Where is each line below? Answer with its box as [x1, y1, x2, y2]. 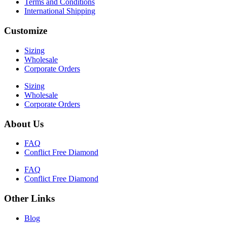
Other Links [4, 193, 55, 204]
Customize [4, 25, 47, 36]
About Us [4, 118, 44, 129]
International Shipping [24, 7, 95, 16]
